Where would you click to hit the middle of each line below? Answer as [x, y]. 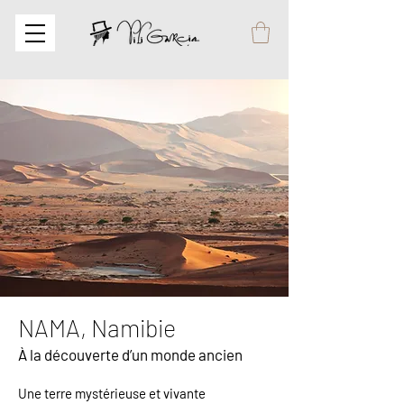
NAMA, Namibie [97, 327]
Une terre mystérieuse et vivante [112, 393]
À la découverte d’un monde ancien [130, 354]
